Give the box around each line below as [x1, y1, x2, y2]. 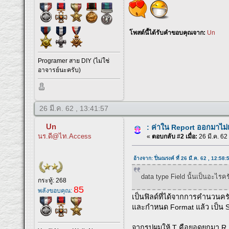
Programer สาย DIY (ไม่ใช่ [38, 57, 110, 65]
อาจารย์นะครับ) [38, 66, 81, 74]
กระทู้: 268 [38, 176, 67, 184]
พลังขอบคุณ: [38, 187, 74, 194]
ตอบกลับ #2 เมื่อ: [152, 132, 198, 140]
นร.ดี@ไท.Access [38, 132, 92, 140]
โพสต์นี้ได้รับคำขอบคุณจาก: [129, 29, 208, 36]
